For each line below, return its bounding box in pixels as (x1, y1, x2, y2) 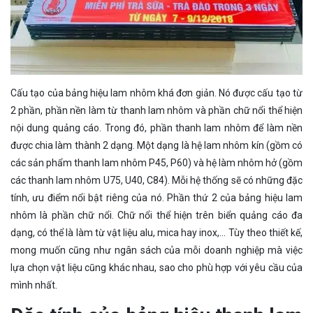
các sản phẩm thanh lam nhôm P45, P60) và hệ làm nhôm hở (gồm (10, 156, 303, 168)
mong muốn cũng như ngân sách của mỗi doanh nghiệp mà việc (10, 244, 303, 256)
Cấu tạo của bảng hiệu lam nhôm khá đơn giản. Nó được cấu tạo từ (10, 87, 303, 99)
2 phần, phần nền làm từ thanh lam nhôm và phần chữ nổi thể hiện (10, 104, 303, 116)
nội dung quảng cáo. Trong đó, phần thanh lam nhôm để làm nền (10, 122, 303, 133)
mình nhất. (10, 279, 57, 291)
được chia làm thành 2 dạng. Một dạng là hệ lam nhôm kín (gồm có (10, 139, 303, 151)
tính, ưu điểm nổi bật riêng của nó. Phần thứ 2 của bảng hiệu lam (10, 191, 303, 203)
